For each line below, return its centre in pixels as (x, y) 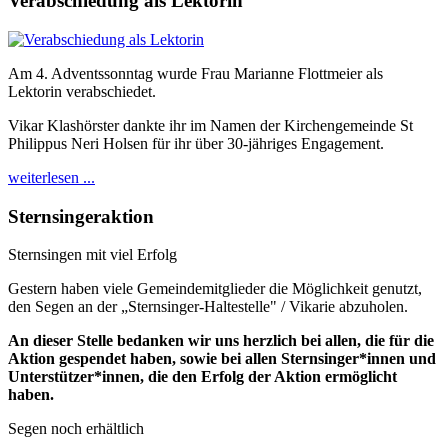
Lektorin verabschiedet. (82, 91)
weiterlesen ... (51, 177)
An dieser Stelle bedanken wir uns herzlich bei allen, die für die (221, 341)
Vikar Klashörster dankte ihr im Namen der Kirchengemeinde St (210, 125)
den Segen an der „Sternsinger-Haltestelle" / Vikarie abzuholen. (208, 307)
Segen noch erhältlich (76, 429)
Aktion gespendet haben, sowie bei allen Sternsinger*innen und (222, 359)
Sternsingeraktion (81, 216)
